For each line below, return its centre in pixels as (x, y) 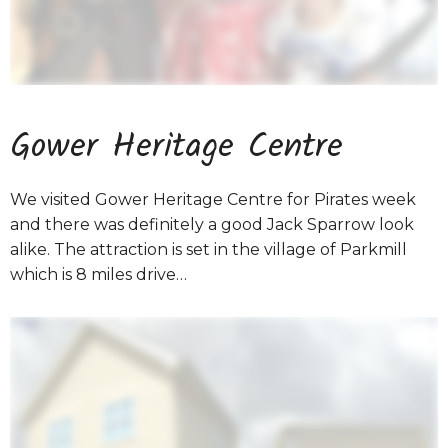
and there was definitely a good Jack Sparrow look (212, 224)
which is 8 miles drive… (98, 274)
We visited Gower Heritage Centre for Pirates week (213, 199)
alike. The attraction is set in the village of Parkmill (208, 249)
